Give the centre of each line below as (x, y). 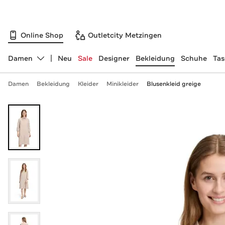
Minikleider (122, 84)
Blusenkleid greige (174, 84)
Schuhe (194, 58)
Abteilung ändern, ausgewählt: (61, 63)
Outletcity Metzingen (125, 35)
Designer (114, 58)
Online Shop (42, 35)
